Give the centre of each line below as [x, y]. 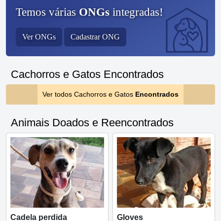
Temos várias [47, 12]
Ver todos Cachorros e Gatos [89, 94]
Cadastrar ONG [95, 37]
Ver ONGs [39, 37]
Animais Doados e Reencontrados [92, 123]
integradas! [136, 12]
